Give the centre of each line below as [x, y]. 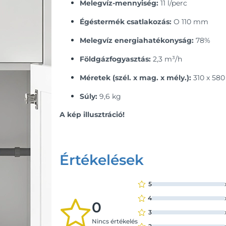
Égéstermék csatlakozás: [126, 22]
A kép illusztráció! [92, 115]
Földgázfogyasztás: [115, 59]
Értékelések [102, 160]
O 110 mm [190, 22]
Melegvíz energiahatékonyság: [137, 41]
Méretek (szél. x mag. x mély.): [135, 78]
